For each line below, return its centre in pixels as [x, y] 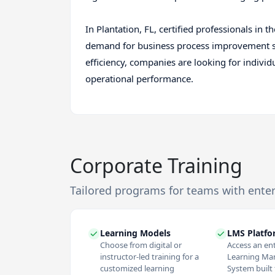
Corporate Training [156, 165]
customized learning [137, 268]
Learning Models [135, 233]
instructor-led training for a [149, 256]
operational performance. [139, 78]
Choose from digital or [141, 245]
